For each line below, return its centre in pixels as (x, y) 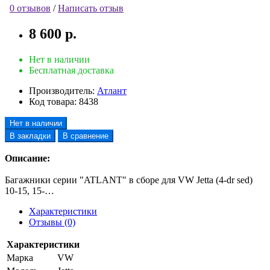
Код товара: (53, 101)
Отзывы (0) (52, 222)
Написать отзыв (91, 8)
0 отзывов (30, 8)
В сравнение (86, 136)
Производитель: (62, 90)
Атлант (112, 90)
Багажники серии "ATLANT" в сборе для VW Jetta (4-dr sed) (129, 180)
